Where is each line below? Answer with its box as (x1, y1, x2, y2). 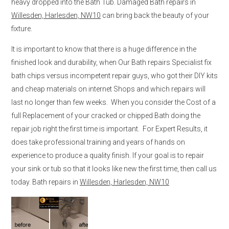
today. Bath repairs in (11, 177, 80, 186)
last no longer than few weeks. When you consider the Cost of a (11, 98, 216, 106)
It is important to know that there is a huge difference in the (11, 44, 196, 53)
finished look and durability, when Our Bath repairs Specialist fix (11, 58, 212, 66)
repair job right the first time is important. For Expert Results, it (11, 124, 208, 133)
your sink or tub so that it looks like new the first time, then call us (11, 164, 217, 173)
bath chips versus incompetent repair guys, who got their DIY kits (11, 71, 218, 80)
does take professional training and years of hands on (11, 138, 185, 146)
